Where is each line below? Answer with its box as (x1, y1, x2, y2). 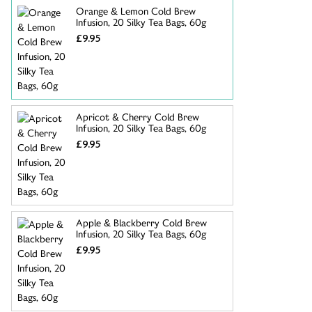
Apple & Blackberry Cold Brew (76, 217, 207, 229)
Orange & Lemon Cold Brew (76, 5, 196, 17)
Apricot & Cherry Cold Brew (76, 111, 199, 123)
